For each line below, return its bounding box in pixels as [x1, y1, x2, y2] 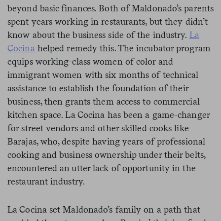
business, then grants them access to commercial [7, 96, 200, 107]
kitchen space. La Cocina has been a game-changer [7, 109, 210, 120]
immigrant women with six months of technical [7, 69, 199, 80]
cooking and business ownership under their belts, [7, 149, 205, 160]
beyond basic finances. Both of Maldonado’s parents [7, 2, 214, 13]
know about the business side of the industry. [7, 29, 189, 40]
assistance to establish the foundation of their [7, 82, 188, 93]
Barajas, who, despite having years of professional [7, 136, 206, 147]
